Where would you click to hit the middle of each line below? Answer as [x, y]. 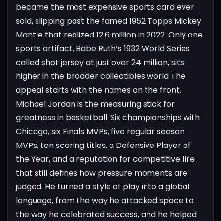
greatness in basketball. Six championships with [108, 117]
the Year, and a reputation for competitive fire [105, 159]
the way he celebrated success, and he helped [106, 214]
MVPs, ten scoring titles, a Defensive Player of [103, 145]
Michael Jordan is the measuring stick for [95, 104]
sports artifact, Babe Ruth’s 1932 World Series [103, 48]
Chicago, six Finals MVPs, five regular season [100, 131]
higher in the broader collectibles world [92, 76]
